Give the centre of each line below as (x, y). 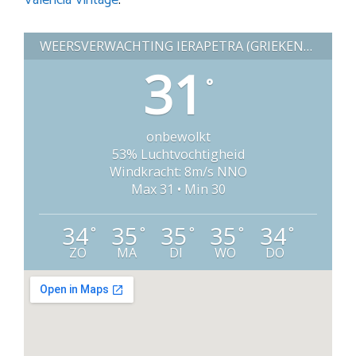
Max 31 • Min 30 (178, 190)
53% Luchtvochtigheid (178, 155)
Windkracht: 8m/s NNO (178, 172)
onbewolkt (178, 137)
